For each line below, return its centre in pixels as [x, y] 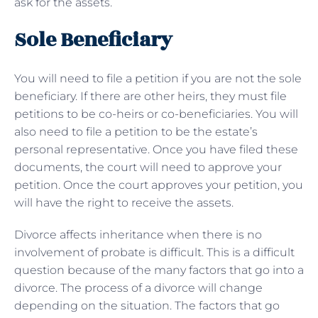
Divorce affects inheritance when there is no [138, 234]
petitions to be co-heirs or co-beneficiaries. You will [156, 114]
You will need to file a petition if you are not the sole [158, 78]
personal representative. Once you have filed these [156, 149]
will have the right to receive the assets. [124, 202]
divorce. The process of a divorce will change [138, 287]
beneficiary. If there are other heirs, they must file [150, 96]
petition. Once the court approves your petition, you [159, 185]
